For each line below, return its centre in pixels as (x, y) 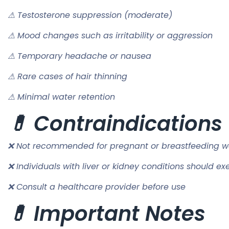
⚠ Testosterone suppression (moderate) (90, 15)
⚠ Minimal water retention (61, 97)
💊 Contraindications (115, 124)
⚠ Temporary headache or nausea (79, 56)
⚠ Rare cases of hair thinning (67, 77)
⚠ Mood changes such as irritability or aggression (110, 36)
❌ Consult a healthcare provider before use (97, 187)
